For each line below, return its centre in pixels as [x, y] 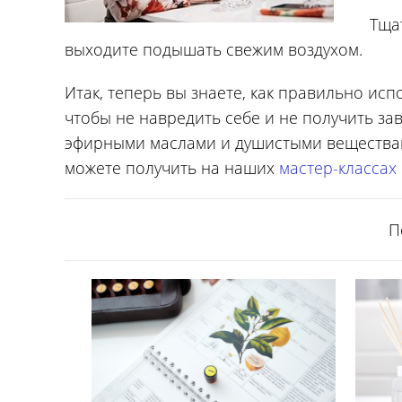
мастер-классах [338, 168]
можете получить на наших [172, 168]
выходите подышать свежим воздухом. [214, 49]
